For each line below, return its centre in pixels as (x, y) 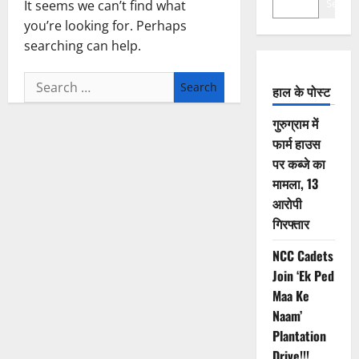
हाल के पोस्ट (301, 92)
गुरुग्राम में (295, 124)
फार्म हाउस (296, 144)
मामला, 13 (295, 184)
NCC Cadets (303, 256)
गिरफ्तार (290, 224)
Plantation (299, 336)
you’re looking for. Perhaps (105, 26)
